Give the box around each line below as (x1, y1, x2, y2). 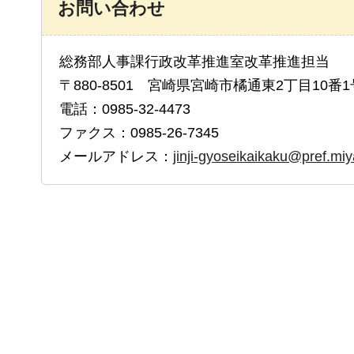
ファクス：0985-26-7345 (59, 124, 219, 141)
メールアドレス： (59, 148, 173, 164)
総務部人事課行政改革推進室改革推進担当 (59, 53, 330, 70)
